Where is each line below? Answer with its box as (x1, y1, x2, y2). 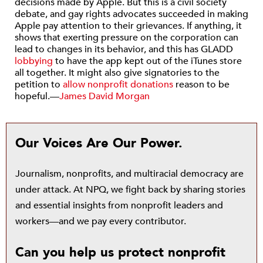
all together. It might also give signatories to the (15, 66, 220, 79)
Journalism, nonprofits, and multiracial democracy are (15, 167, 244, 180)
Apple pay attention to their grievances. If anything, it (15, 19, 242, 32)
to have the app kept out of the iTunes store (53, 55, 242, 68)
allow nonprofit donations (63, 78, 173, 91)
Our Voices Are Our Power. (15, 134, 183, 152)
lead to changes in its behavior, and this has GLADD (15, 43, 233, 56)
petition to (15, 78, 63, 91)
